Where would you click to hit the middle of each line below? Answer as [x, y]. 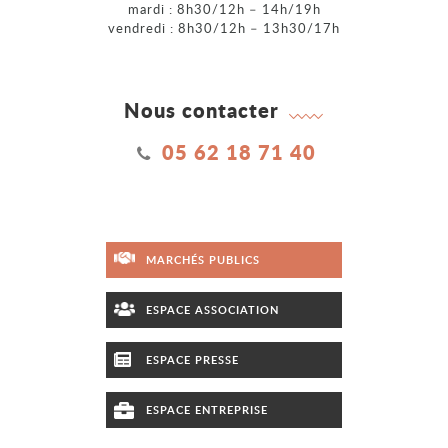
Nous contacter [201, 109]
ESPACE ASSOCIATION [212, 309]
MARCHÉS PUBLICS [203, 259]
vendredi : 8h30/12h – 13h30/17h [224, 27]
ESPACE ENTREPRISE [207, 409]
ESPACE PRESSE [192, 359]
